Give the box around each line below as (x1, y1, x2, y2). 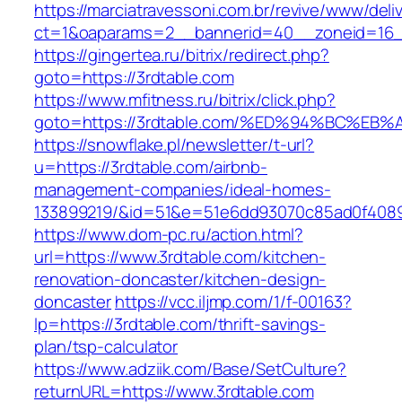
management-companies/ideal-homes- (34, 178, 331, 202)
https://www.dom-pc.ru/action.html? (34, 223, 303, 247)
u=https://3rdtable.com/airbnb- (34, 155, 267, 179)
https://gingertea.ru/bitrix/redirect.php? (34, 43, 329, 67)
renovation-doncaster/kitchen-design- (34, 267, 327, 292)
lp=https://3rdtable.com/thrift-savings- (34, 312, 327, 336)
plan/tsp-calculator (34, 335, 179, 359)
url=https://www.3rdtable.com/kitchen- (34, 245, 327, 269)
